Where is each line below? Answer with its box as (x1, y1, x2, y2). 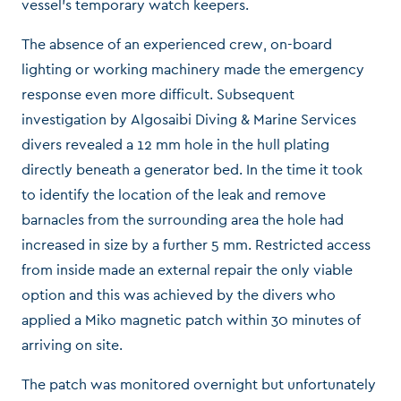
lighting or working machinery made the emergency (21, 59, 364, 79)
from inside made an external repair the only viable (21, 260, 353, 279)
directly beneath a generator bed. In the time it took (21, 159, 363, 179)
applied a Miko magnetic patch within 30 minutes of (21, 310, 361, 329)
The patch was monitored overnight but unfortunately (21, 374, 376, 394)
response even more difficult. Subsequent (21, 84, 294, 104)
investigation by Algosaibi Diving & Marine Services (21, 109, 356, 129)
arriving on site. (21, 335, 123, 354)
